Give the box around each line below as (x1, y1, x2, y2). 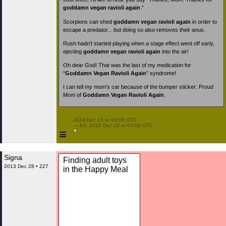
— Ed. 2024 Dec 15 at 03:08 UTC (72, 123, 152, 128)
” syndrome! (146, 70, 176, 76)
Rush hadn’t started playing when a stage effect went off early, (63, 40, 214, 46)
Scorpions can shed (63, 18, 114, 25)
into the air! (160, 48, 189, 54)
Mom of (63, 92, 83, 98)
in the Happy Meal (63, 165, 128, 174)
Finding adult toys (63, 156, 127, 164)
